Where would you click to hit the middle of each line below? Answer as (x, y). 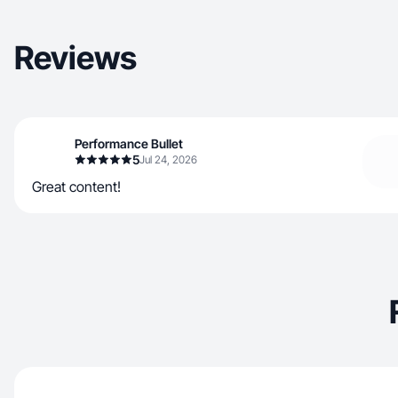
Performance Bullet (129, 143)
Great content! (76, 187)
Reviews (76, 58)
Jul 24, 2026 (168, 159)
